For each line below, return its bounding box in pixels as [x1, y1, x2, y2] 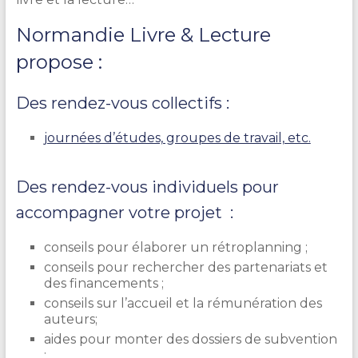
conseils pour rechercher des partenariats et [43, 259, 328, 275]
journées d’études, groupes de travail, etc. [43, 129, 311, 145]
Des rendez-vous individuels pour [15, 177, 279, 197]
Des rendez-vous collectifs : [15, 93, 229, 113]
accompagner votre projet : [15, 202, 233, 222]
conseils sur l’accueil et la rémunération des [43, 295, 322, 311]
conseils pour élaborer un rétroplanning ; [43, 239, 308, 255]
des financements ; [43, 275, 164, 291]
